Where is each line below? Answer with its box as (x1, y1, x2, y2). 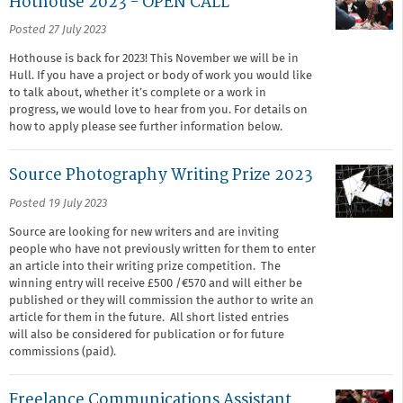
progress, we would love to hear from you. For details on (9, 104, 308, 116)
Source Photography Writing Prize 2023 (9, 166, 313, 184)
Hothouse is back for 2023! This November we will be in (9, 53, 299, 65)
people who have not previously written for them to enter (9, 243, 316, 255)
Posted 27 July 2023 (9, 24, 106, 36)
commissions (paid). (9, 345, 116, 358)
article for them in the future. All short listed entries (9, 311, 289, 324)
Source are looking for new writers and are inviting (9, 226, 279, 238)
